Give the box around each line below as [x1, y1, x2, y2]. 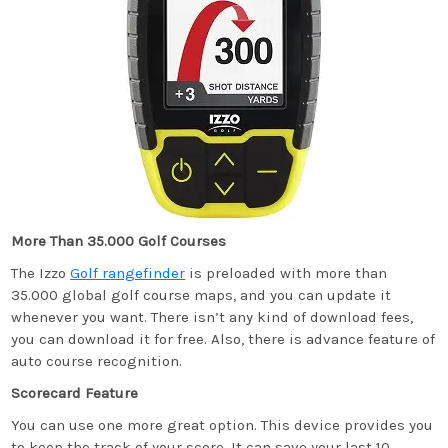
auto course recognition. [11, 352, 183, 370]
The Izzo [11, 264, 71, 282]
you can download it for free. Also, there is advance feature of [11, 330, 436, 348]
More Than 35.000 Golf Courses [11, 232, 227, 250]
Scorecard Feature [11, 384, 139, 402]
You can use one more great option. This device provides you [11, 416, 434, 434]
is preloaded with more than [185, 264, 388, 282]
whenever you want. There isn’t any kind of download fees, [11, 308, 414, 326]
